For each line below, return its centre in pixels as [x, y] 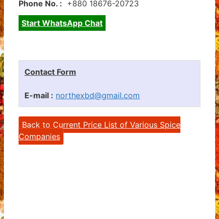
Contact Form [50, 72]
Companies [39, 136]
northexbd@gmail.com [98, 95]
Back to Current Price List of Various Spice [101, 124]
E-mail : [39, 95]
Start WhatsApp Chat [62, 23]
